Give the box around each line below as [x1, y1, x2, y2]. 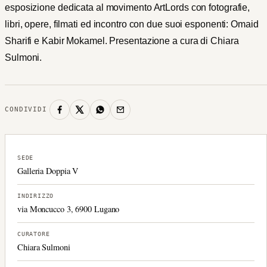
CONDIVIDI [5, 105, 47, 114]
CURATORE [17, 230, 50, 237]
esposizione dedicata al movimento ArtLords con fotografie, [5, 2, 250, 13]
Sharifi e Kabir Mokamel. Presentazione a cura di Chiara [5, 35, 239, 46]
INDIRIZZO [17, 192, 54, 199]
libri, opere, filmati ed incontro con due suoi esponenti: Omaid [5, 18, 259, 29]
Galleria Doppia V [17, 164, 79, 176]
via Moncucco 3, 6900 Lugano [17, 203, 120, 215]
